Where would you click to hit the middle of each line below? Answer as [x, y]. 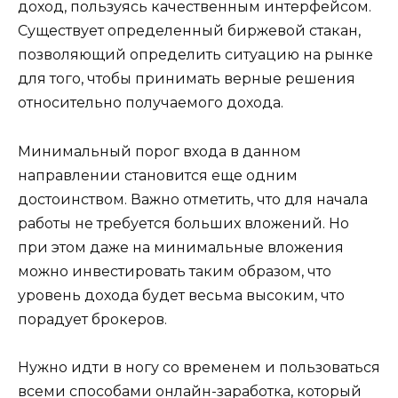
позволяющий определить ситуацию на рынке [195, 55]
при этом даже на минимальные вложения [181, 247]
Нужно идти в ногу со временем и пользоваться [199, 367]
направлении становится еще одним [158, 175]
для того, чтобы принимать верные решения [187, 79]
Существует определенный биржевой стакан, [189, 31]
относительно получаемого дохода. [151, 103]
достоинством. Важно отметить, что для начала [193, 199]
